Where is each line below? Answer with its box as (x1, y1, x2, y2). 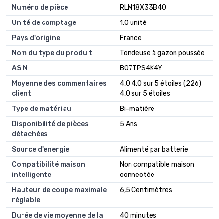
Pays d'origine (12, 34, 60, 43)
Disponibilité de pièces (12, 120, 88, 129)
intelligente (12, 171, 51, 179)
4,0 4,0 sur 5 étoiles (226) (120, 79, 201, 88)
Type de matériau (12, 105, 71, 113)
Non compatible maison (120, 160, 194, 169)
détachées (12, 130, 48, 139)
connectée (120, 171, 154, 179)
